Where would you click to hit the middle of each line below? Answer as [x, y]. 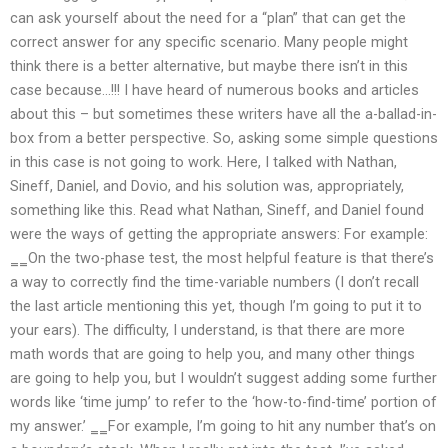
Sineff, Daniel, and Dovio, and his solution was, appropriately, [207, 186]
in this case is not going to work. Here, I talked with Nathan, [203, 162]
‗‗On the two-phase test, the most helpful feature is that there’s [222, 258]
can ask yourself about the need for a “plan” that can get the [208, 18]
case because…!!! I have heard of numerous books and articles [214, 90]
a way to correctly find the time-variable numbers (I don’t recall [214, 282]
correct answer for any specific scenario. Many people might [209, 42]
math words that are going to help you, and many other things [212, 354]
